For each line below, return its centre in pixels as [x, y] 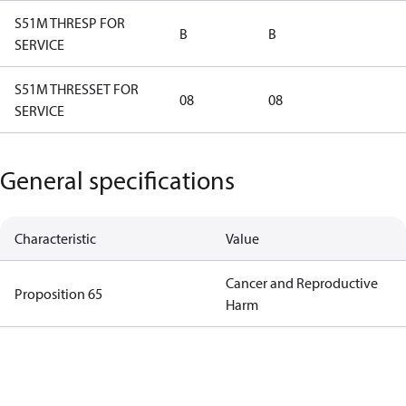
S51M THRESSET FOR [77, 89]
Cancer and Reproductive [301, 283]
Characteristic [55, 238]
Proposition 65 [58, 294]
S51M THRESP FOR [70, 23]
